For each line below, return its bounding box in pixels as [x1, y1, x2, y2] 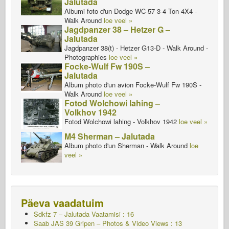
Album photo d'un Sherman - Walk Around [64, 141, 188, 150]
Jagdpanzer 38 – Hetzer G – [64, 24, 170, 35]
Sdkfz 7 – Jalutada [34, 209, 89, 219]
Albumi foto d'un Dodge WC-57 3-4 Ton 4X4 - [64, 6, 197, 16]
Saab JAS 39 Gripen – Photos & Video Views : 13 [34, 218, 182, 228]
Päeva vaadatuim [21, 195, 104, 210]
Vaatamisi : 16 [89, 209, 134, 219]
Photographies [64, 52, 107, 62]
